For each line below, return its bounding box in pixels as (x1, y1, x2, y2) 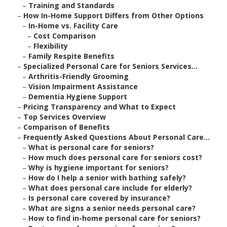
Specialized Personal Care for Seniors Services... (23, 61, 198, 71)
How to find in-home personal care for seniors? (28, 213, 201, 223)
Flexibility (33, 41, 68, 51)
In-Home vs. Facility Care (28, 21, 118, 31)
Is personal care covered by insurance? (28, 193, 170, 203)
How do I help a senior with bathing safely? (28, 173, 186, 183)
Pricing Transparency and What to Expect (23, 102, 176, 112)
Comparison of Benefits (23, 122, 110, 132)
